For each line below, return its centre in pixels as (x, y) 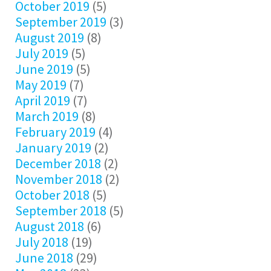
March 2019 (47, 116)
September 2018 (61, 211)
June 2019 (44, 69)
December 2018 (58, 163)
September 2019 (61, 22)
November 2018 (59, 179)
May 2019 (41, 85)
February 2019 (55, 132)
